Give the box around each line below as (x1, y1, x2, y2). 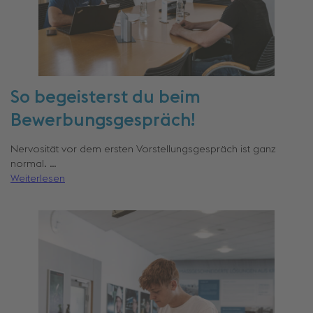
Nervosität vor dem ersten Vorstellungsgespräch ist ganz (10, 145, 276, 155)
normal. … (10, 159, 57, 170)
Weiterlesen (10, 174, 65, 184)
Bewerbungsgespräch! (10, 112, 195, 130)
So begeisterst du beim (10, 89, 201, 107)
